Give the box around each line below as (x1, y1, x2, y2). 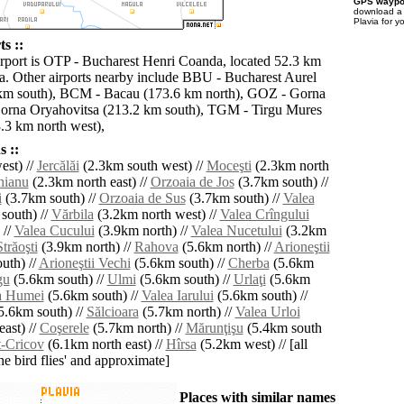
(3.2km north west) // (93, 207, 220, 223)
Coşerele (39, 320, 89, 336)
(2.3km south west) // (78, 158, 207, 174)
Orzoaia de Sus (98, 190, 186, 207)
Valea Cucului (14, 223, 95, 239)
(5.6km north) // (178, 239, 274, 255)
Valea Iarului (141, 288, 214, 304)
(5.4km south (243, 320, 322, 336)
